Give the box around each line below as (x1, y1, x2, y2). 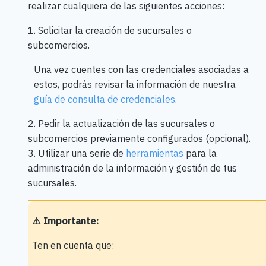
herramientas (125, 147, 183, 159)
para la (183, 147, 217, 159)
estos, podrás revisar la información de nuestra (33, 78, 236, 90)
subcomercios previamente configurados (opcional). (27, 132, 253, 144)
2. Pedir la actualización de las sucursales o (27, 117, 215, 129)
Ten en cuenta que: (31, 239, 116, 251)
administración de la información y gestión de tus (27, 161, 237, 174)
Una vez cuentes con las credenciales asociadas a (33, 63, 249, 75)
